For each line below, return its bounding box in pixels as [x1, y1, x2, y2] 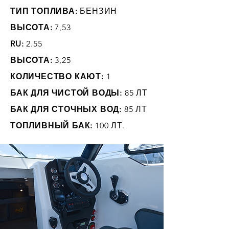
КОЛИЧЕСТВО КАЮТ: [10, 72, 104, 81]
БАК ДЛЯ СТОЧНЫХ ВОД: [10, 104, 122, 114]
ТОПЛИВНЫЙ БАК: [10, 121, 93, 130]
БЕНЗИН [77, 6, 118, 16]
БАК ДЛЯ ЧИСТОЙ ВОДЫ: [10, 88, 123, 98]
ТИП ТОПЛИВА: [10, 6, 78, 16]
